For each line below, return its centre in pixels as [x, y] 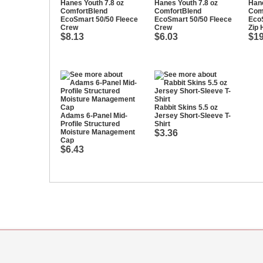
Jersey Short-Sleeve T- [193, 116]
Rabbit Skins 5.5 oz [186, 107]
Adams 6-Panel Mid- [94, 116]
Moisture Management [98, 132]
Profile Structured [90, 124]
